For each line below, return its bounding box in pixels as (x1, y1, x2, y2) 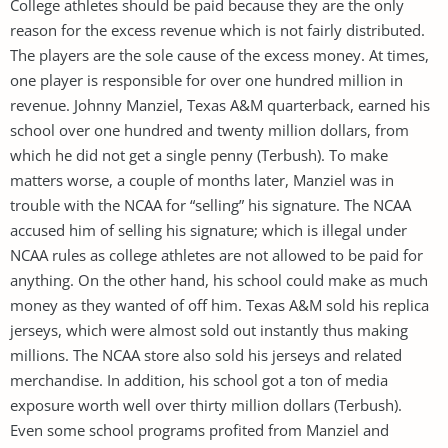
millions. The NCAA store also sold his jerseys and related (10, 344, 402, 365)
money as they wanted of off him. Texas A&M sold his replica (10, 294, 429, 315)
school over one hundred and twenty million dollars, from (10, 119, 409, 140)
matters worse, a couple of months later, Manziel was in (10, 169, 394, 190)
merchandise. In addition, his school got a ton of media (10, 369, 388, 390)
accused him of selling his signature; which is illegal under (10, 219, 407, 240)
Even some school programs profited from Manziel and (10, 419, 389, 440)
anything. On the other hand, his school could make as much (10, 269, 428, 290)
